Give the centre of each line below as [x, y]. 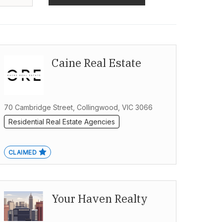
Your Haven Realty [99, 199]
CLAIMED [23, 153]
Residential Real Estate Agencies [61, 122]
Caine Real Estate [96, 63]
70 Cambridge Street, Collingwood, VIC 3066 [78, 108]
